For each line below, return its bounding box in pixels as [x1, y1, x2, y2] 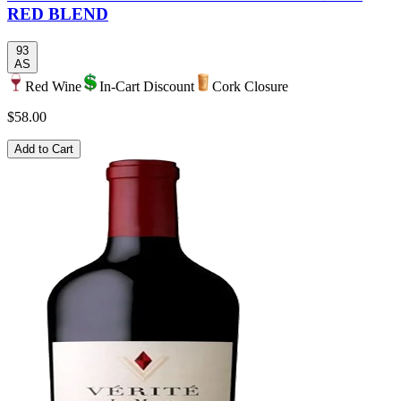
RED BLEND [7, 4, 108, 24]
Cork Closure [212, 78, 288, 94]
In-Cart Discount [99, 78, 194, 94]
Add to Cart [14, 141, 73, 156]
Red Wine [25, 78, 81, 94]
